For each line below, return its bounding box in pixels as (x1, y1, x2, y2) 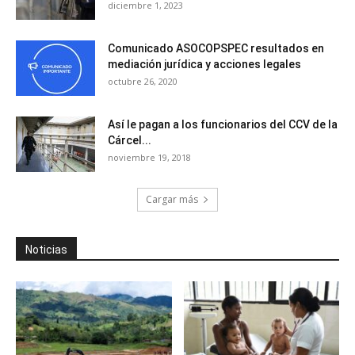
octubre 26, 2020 (108, 74, 177, 87)
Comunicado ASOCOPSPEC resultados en (108, 41, 324, 55)
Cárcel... (108, 133, 151, 147)
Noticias (25, 242, 67, 256)
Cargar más (146, 192, 198, 206)
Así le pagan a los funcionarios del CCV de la (108, 117, 338, 131)
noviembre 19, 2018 (108, 151, 191, 163)
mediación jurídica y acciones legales (108, 57, 301, 71)
